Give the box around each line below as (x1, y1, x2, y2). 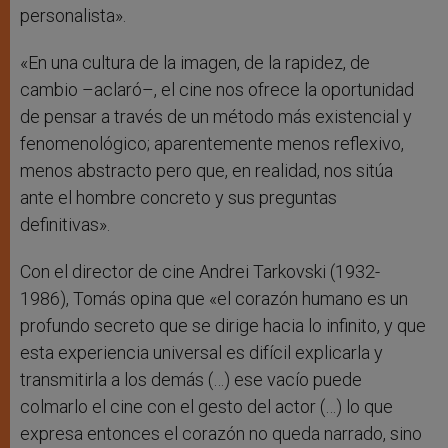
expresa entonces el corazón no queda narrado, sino (20, 423, 422, 445)
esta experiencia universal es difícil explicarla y (20, 342, 383, 364)
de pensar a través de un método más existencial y (20, 106, 412, 128)
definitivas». (20, 214, 110, 236)
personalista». (20, 5, 126, 27)
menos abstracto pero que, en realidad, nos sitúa (20, 160, 393, 182)
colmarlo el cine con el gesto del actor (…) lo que (20, 396, 393, 418)
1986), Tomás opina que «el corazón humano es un (20, 288, 408, 310)
